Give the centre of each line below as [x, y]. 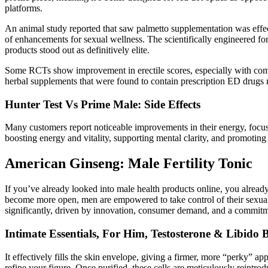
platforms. [24, 8]
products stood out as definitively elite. [77, 50]
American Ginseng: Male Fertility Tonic [129, 164]
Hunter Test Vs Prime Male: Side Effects [103, 104]
